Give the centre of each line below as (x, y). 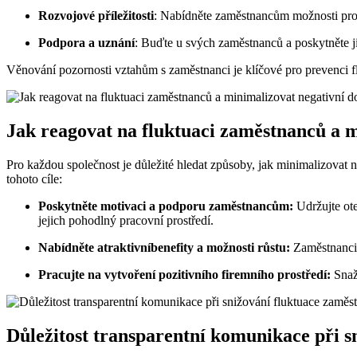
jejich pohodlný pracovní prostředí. (126, 220)
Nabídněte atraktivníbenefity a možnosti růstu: (164, 247)
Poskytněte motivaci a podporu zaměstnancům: (166, 206)
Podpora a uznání (86, 42)
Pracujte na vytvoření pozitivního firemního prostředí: (184, 274)
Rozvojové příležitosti (96, 15)
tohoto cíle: (34, 178)
